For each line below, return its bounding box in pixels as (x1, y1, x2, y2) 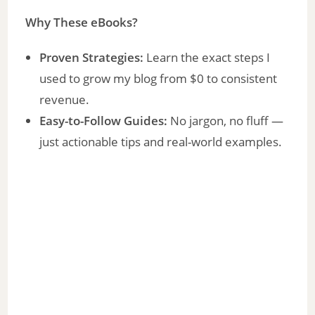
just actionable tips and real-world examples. (39, 134, 283, 150)
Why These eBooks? (25, 14, 139, 31)
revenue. (39, 91, 90, 108)
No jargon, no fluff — (167, 112, 284, 129)
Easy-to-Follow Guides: (39, 112, 168, 129)
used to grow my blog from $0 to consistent (39, 70, 278, 87)
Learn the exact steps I (143, 49, 271, 66)
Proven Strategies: (39, 49, 144, 66)
